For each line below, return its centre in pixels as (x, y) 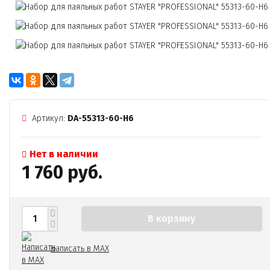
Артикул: (49, 118)
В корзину (172, 218)
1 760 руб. (62, 172)
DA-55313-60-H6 (101, 118)
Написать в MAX (80, 249)
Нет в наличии (64, 154)
